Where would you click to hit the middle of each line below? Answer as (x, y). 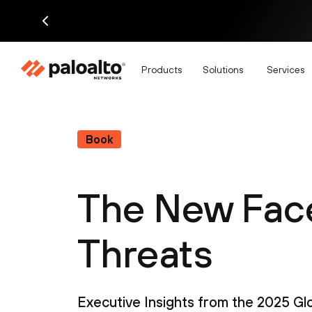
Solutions (223, 69)
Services (286, 69)
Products (162, 69)
